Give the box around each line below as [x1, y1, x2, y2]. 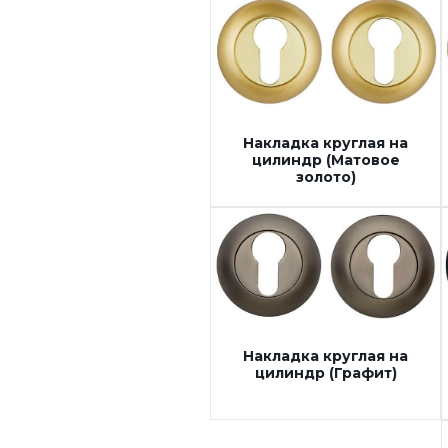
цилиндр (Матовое [251, 150, 400, 169]
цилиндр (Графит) [254, 364, 397, 383]
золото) [295, 167, 356, 186]
